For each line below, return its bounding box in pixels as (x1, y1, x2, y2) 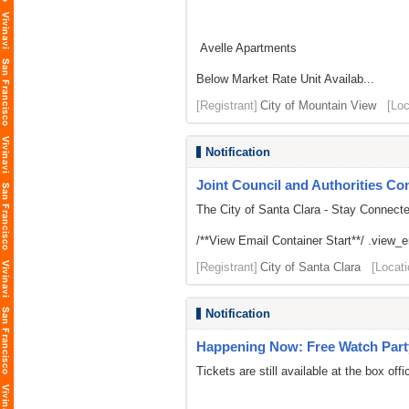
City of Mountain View (260, 99, 376, 112)
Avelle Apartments (196, 41, 297, 55)
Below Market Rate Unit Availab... (196, 72, 374, 86)
